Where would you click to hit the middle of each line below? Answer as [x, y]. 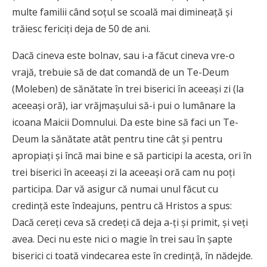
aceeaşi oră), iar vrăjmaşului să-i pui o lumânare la [124, 106]
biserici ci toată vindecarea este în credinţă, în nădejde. [132, 256]
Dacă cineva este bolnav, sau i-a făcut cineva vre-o [123, 56]
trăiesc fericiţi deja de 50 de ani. [81, 29]
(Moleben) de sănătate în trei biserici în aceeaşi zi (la [128, 89]
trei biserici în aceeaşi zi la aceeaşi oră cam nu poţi [123, 173]
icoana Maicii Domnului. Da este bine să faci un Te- [125, 122]
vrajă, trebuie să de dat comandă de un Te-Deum [120, 72]
